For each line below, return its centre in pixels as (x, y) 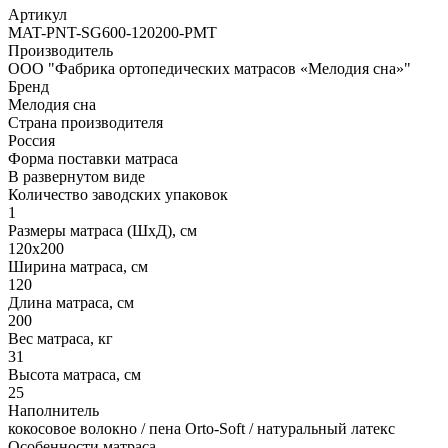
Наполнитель (53, 411)
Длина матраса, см (71, 303)
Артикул (37, 15)
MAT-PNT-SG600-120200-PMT (112, 33)
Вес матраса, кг (60, 339)
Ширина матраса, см (78, 267)
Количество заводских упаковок (118, 195)
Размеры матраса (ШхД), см (102, 231)
